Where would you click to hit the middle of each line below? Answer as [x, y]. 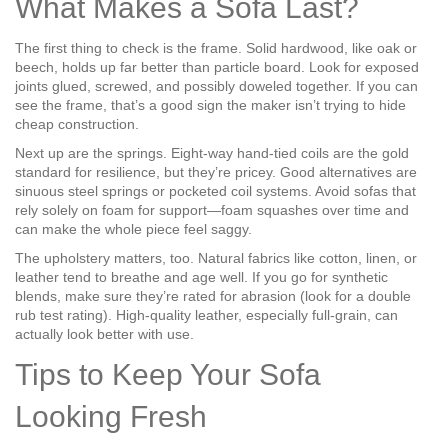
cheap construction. [77, 124]
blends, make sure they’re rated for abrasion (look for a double [213, 296]
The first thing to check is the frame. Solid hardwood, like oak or [216, 48]
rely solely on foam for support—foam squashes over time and [212, 210]
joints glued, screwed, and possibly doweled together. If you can [216, 86]
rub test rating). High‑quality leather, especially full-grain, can [206, 315]
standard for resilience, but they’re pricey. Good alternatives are [216, 172]
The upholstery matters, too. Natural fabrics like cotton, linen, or [216, 258]
